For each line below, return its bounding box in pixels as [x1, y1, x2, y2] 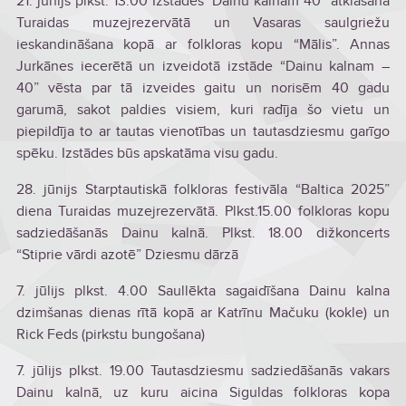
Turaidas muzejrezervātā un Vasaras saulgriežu [15, 13, 391, 32]
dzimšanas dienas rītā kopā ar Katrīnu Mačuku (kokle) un [15, 303, 391, 322]
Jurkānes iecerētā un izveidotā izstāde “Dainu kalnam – [15, 56, 391, 75]
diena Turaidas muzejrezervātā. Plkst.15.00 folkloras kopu [15, 201, 391, 220]
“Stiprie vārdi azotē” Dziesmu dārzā [15, 245, 238, 264]
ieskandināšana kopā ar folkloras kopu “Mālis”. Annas [15, 34, 391, 53]
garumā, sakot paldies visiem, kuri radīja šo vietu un [15, 100, 391, 119]
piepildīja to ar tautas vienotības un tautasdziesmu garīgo [15, 121, 391, 140]
